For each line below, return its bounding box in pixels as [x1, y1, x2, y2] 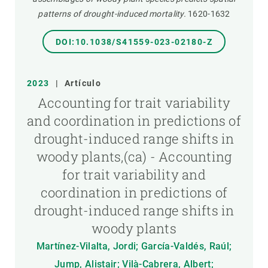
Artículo [65, 78, 102, 88]
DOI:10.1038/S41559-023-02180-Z [56, 37, 212, 47]
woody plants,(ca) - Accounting [36, 148, 232, 165]
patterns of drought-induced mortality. [38, 9, 186, 19]
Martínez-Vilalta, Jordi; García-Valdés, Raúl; [36, 240, 232, 252]
